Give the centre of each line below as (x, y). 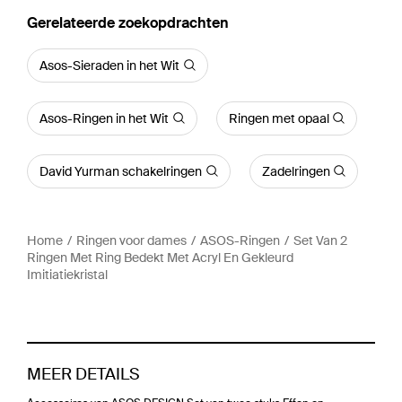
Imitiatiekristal (67, 274)
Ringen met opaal (279, 118)
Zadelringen (296, 171)
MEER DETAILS (83, 374)
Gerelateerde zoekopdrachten (128, 22)
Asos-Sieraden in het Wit (109, 65)
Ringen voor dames (131, 240)
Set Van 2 (320, 240)
